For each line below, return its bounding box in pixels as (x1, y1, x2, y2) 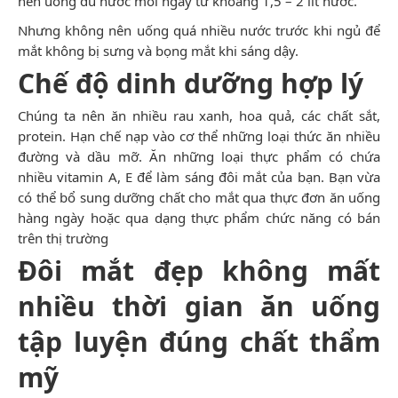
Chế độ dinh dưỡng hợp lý (18, 64, 363, 101)
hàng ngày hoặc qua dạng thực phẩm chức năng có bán (18, 208, 380, 227)
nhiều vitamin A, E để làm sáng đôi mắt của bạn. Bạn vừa (18, 167, 380, 186)
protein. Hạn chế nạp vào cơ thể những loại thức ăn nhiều (18, 126, 380, 145)
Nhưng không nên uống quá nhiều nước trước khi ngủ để (18, 20, 380, 39)
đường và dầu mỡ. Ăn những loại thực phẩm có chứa (18, 147, 380, 165)
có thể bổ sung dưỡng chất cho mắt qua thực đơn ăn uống (18, 187, 380, 206)
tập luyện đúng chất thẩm (18, 322, 380, 360)
